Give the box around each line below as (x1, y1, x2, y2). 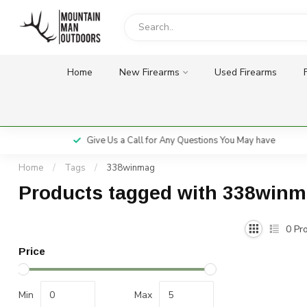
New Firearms (119, 66, 180, 79)
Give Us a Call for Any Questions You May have (66, 134, 255, 147)
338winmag (106, 162, 155, 174)
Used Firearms (214, 66, 277, 79)
